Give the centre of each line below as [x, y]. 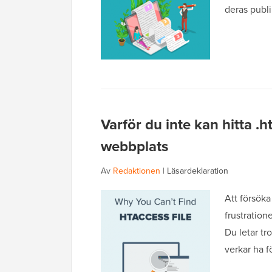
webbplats [134, 146]
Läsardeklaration [198, 171]
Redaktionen [137, 171]
